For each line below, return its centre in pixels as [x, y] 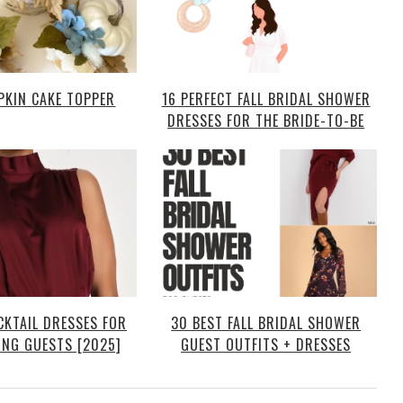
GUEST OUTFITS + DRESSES [266, 345]
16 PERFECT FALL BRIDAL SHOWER [266, 99]
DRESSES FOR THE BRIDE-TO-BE [266, 120]
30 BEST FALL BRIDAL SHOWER [266, 323]
